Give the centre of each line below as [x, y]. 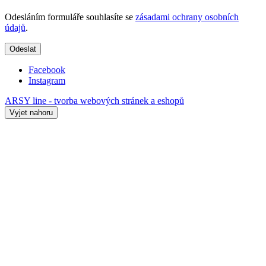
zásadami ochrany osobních [187, 17]
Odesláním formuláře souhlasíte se [70, 17]
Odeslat [23, 49]
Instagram [47, 80]
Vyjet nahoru [31, 112]
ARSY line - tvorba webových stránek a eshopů [94, 100]
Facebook [47, 69]
